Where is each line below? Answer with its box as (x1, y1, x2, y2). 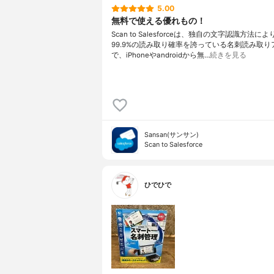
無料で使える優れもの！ (111, 15, 206, 26)
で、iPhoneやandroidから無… (111, 51, 210, 59)
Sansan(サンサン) (144, 131, 199, 139)
